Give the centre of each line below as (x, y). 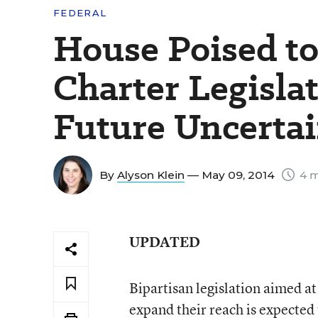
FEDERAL (80, 13)
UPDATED (164, 242)
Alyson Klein (151, 175)
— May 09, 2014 (231, 175)
